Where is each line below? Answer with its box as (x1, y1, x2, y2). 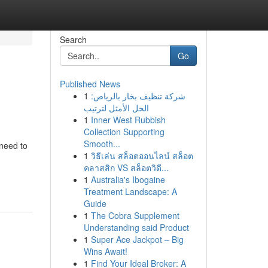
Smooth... (83, 138, 120, 150)
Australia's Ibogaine (90, 173, 165, 185)
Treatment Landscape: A (83, 185, 177, 197)
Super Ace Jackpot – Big (90, 233, 184, 245)
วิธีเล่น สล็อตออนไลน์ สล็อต (90, 150, 193, 162)
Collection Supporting (83, 126, 165, 138)
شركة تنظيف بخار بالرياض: (90, 90, 185, 102)
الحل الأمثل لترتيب (83, 102, 149, 114)
